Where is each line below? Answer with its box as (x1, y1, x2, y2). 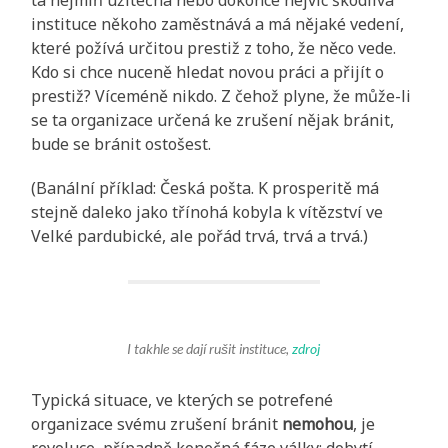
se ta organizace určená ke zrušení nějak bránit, (31, 108, 395, 131)
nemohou (282, 412, 354, 435)
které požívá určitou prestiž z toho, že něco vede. (31, 36, 397, 59)
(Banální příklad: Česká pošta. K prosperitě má (31, 176, 380, 199)
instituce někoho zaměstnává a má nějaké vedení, (31, 12, 405, 35)
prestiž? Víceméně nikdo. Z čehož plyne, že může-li (31, 84, 412, 107)
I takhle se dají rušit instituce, (127, 341, 293, 358)
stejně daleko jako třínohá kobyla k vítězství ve (31, 200, 384, 223)
